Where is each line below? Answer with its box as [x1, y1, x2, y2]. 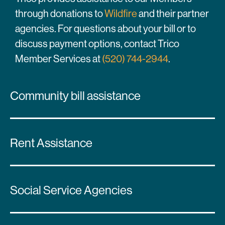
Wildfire [104, 8, 137, 20]
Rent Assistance [10, 136, 92, 150]
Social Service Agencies [10, 183, 132, 197]
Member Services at [15, 53, 102, 65]
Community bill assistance [10, 88, 141, 102]
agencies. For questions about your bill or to [15, 23, 196, 35]
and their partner [137, 8, 209, 20]
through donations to [15, 8, 104, 20]
